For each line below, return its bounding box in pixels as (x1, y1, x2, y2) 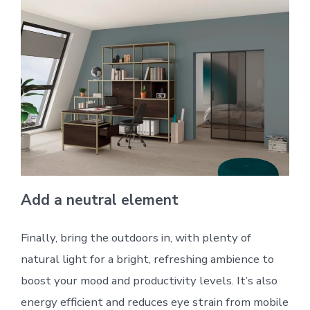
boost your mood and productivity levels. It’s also (20, 272, 277, 289)
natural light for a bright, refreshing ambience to (20, 250, 274, 267)
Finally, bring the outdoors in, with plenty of (20, 229, 251, 246)
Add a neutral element (20, 190, 179, 210)
